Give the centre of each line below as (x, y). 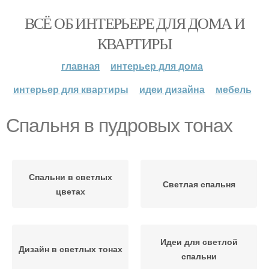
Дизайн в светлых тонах (70, 249)
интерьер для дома (157, 66)
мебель (233, 89)
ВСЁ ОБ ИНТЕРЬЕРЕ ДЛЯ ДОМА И (134, 23)
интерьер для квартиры (71, 89)
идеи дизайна (172, 89)
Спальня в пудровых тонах (119, 125)
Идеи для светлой (199, 241)
